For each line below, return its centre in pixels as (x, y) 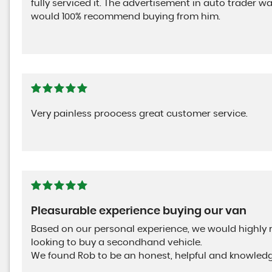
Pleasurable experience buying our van (139, 212)
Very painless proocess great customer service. (139, 114)
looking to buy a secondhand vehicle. (117, 243)
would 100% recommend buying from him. (126, 17)
